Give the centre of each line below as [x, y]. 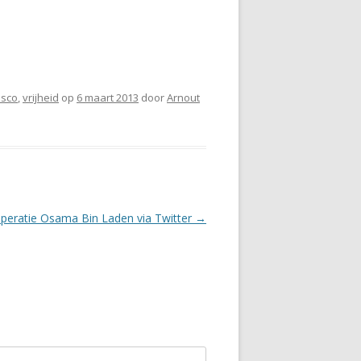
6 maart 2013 [108, 98]
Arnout [183, 98]
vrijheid [41, 98]
